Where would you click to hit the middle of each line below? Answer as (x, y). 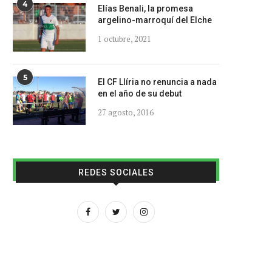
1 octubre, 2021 (124, 39)
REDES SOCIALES (116, 172)
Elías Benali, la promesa (145, 8)
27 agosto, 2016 (126, 112)
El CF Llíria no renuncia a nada (157, 82)
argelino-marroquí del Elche (155, 20)
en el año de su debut (140, 93)
